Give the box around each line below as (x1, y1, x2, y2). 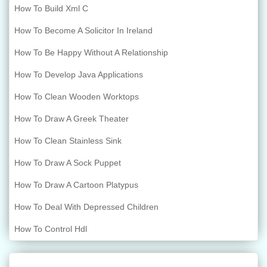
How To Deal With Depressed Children (14, 202, 159, 212)
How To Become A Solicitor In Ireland (14, 26, 153, 36)
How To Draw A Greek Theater (14, 114, 129, 124)
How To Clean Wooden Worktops (14, 92, 139, 102)
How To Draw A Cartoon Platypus (14, 180, 138, 190)
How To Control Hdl (14, 224, 87, 234)
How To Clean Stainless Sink (14, 136, 122, 146)
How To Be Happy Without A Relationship (14, 48, 168, 58)
